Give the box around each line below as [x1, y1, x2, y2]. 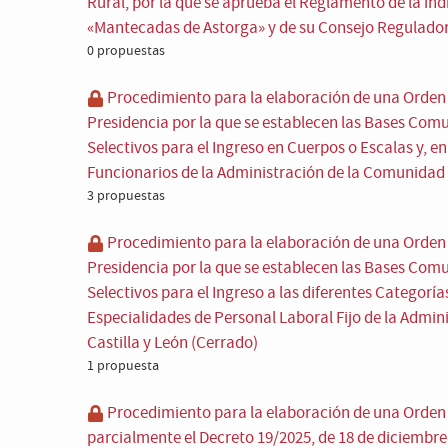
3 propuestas [87, 187, 165, 205]
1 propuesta [87, 357, 159, 375]
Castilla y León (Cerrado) [87, 332, 258, 355]
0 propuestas [87, 42, 165, 60]
